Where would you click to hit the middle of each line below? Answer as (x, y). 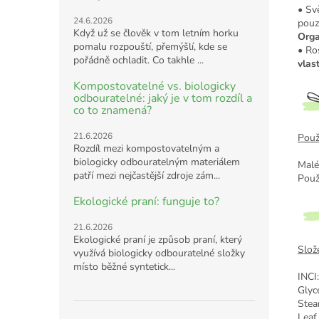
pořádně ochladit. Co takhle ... (138, 60)
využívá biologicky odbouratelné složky (159, 253)
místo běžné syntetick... (124, 266)
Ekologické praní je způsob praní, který (158, 239)
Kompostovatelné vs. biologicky (155, 86)
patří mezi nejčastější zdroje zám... (147, 175)
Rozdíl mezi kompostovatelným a (146, 148)
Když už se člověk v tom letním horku (156, 33)
